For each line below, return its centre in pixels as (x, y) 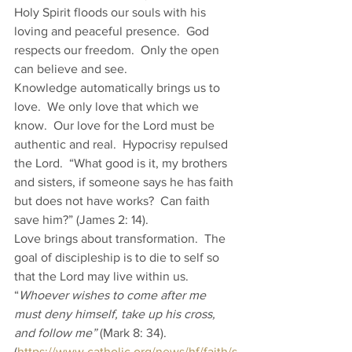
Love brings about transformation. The (121, 238)
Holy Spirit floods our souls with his (112, 12)
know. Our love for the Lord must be (116, 125)
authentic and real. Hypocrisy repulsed (123, 144)
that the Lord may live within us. (104, 276)
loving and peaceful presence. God (113, 31)
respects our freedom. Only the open (118, 50)
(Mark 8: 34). (133, 333)
